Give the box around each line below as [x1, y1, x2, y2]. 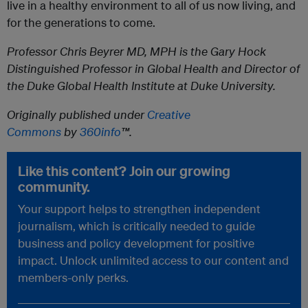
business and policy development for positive [18, 236, 254, 251]
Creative [147, 107, 190, 122]
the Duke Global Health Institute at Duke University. [7, 78, 276, 93]
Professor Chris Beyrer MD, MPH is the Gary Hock [7, 44, 266, 59]
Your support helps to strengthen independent [18, 201, 261, 217]
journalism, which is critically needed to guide [18, 219, 255, 234]
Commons [7, 124, 61, 140]
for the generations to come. [7, 15, 155, 30]
